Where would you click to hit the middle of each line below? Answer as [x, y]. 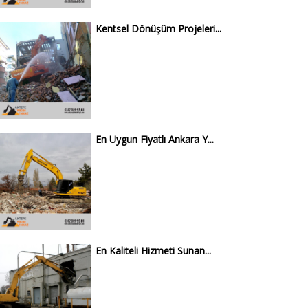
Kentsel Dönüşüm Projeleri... [158, 29]
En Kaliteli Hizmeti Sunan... [153, 250]
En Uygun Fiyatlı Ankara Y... [154, 140]
